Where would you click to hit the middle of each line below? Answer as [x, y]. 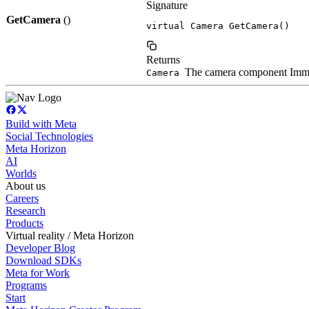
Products [24, 223]
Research [26, 210]
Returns [163, 59]
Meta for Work [38, 272]
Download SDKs [43, 260]
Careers [22, 198]
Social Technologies [49, 136]
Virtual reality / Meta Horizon [70, 235]
